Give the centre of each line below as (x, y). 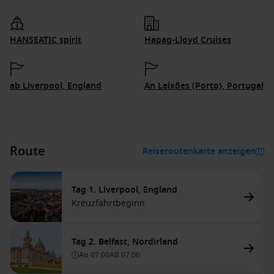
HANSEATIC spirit (46, 40)
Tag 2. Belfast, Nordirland (125, 242)
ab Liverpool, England (56, 86)
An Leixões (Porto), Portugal (204, 86)
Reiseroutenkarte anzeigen (199, 151)
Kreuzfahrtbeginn (108, 203)
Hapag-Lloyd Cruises (188, 40)
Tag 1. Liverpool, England (124, 190)
